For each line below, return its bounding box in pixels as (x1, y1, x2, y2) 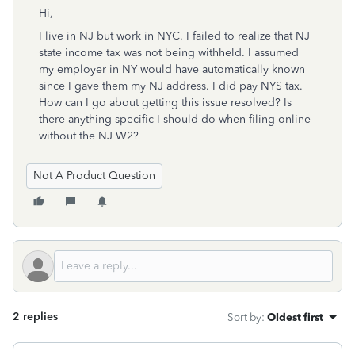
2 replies (13, 310, 58, 323)
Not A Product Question (33, 169, 155, 182)
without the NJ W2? (39, 129, 139, 143)
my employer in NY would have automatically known (39, 63, 305, 76)
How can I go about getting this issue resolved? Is (39, 96, 292, 109)
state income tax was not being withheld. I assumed (39, 46, 299, 59)
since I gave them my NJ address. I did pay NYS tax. (39, 79, 303, 93)
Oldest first (267, 311, 323, 323)
